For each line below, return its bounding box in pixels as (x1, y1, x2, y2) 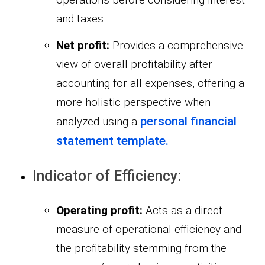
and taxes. (56, 12, 106, 26)
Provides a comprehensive (112, 38, 243, 53)
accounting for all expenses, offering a (56, 76, 244, 91)
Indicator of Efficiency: (33, 167, 182, 185)
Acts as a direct (143, 203, 222, 218)
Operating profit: (56, 203, 143, 218)
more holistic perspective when (56, 95, 211, 109)
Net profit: (56, 38, 112, 53)
